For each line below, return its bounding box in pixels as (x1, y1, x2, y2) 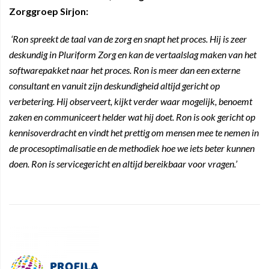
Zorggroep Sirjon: (9, 5, 88, 17)
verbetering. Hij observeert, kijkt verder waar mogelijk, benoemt (9, 95, 252, 107)
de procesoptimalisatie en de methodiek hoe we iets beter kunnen (9, 142, 255, 154)
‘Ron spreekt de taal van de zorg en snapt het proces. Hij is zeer (11, 33, 247, 44)
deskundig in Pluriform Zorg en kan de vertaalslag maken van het (9, 49, 256, 60)
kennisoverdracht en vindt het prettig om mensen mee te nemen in (9, 127, 259, 138)
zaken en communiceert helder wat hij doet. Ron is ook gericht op (9, 111, 255, 122)
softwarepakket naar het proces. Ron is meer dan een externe (9, 64, 240, 76)
